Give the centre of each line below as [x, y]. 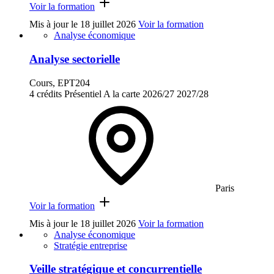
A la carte [122, 94]
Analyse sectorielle [75, 59]
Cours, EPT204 [60, 83]
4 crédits [46, 94]
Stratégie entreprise [91, 245]
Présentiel [83, 94]
